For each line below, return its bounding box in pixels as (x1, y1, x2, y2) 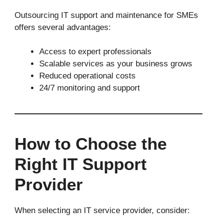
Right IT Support (15, 155, 147, 173)
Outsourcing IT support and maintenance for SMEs (15, 10, 198, 20)
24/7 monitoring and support (39, 83, 140, 93)
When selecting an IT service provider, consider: (15, 206, 190, 215)
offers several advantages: (15, 22, 111, 32)
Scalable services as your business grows (39, 59, 192, 68)
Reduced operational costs (39, 71, 136, 80)
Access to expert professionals (39, 47, 152, 56)
